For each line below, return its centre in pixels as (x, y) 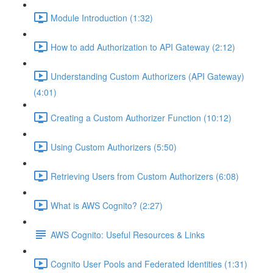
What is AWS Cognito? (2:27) (107, 205)
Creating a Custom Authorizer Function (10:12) (141, 117)
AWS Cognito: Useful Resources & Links (128, 234)
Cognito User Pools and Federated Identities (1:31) (149, 264)
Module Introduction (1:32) (102, 17)
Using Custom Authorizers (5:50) (114, 147)
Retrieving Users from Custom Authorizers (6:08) (145, 176)
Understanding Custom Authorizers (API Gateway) (147, 76)
